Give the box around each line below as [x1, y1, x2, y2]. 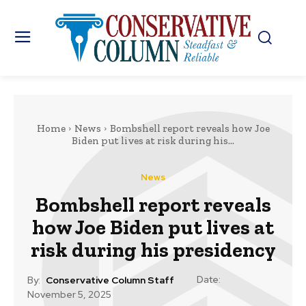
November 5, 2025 [27, 288, 111, 301]
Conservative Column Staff [46, 273, 174, 286]
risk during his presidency [30, 237, 276, 262]
